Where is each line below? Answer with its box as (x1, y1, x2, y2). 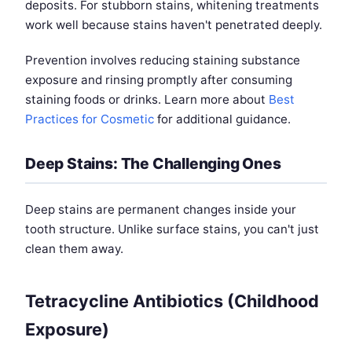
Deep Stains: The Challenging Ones (25, 154, 281, 174)
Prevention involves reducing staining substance (25, 53, 300, 68)
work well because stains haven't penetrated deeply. (25, 17, 322, 33)
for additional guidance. (154, 112, 291, 127)
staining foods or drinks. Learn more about (25, 92, 269, 108)
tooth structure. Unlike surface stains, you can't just (25, 222, 319, 237)
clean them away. (25, 241, 123, 257)
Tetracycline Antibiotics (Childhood (25, 291, 319, 312)
